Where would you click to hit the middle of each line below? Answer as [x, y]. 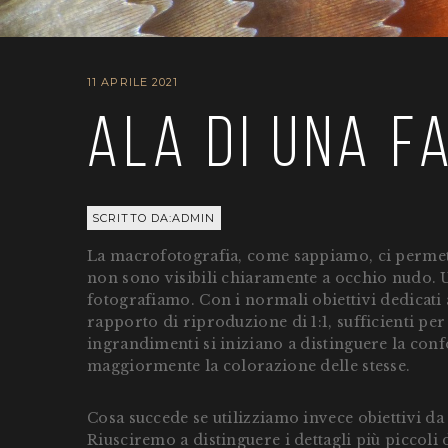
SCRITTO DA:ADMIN [154, 218]
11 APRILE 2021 [133, 82]
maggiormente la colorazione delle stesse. [249, 366]
